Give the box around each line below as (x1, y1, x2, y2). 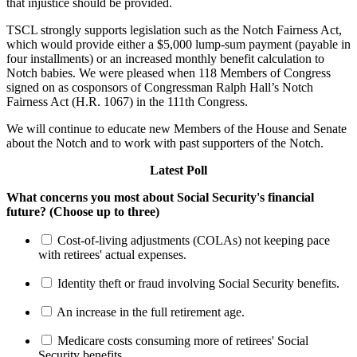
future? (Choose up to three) (6, 205, 159, 219)
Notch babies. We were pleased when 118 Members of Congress (6, 66, 331, 80)
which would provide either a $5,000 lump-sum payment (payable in (6, 37, 351, 52)
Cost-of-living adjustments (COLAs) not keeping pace (57, 233, 330, 248)
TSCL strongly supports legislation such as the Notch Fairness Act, (6, 23, 342, 37)
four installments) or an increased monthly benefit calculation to (6, 52, 324, 66)
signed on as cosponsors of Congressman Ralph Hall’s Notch (6, 80, 313, 95)
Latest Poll (150, 163, 207, 178)
